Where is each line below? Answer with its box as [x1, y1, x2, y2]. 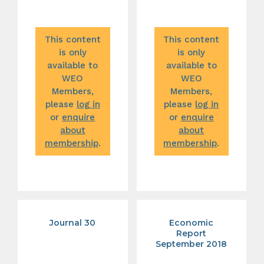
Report [176, 227, 207, 239]
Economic [169, 217, 214, 228]
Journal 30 [49, 217, 96, 228]
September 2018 [156, 238, 227, 249]
